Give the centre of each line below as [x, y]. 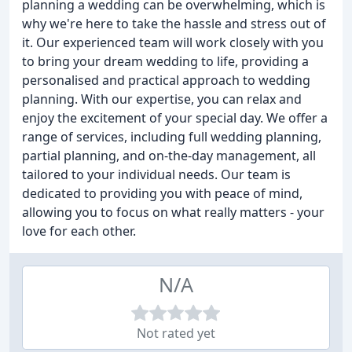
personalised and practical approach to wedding [166, 80]
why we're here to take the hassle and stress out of [174, 24]
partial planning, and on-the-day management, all [169, 156]
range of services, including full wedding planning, [172, 137]
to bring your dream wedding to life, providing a [165, 61]
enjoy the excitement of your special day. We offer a [175, 118]
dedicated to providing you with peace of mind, [162, 193]
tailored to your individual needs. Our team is [156, 174]
